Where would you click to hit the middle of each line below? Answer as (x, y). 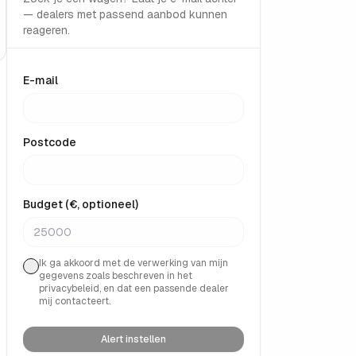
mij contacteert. (75, 301)
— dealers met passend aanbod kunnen (125, 14)
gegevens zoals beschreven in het (116, 276)
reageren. (46, 30)
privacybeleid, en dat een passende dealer (134, 288)
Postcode (50, 142)
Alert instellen (133, 339)
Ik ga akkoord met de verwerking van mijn (133, 263)
